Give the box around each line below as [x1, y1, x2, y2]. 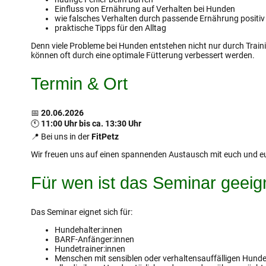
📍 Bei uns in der [31, 131, 91, 141]
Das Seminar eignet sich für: [31, 207, 132, 217]
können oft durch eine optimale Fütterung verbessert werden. [31, 50, 255, 60]
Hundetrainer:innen [55, 244, 125, 254]
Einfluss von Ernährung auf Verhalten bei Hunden [55, 4, 235, 14]
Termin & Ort [31, 74, 128, 93]
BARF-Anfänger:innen [55, 235, 134, 245]
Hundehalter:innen [55, 225, 122, 235]
